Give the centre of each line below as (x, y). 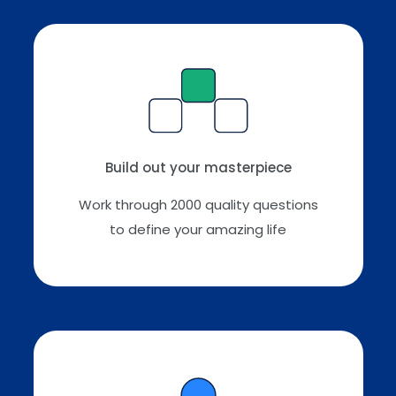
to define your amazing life (198, 230)
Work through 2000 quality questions (198, 205)
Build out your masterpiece (198, 168)
